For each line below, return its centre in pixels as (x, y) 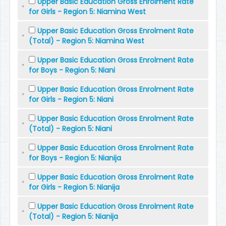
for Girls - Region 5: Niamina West (88, 12)
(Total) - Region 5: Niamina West (87, 41)
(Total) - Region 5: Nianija (74, 216)
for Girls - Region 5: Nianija (74, 187)
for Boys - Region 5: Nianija (75, 158)
